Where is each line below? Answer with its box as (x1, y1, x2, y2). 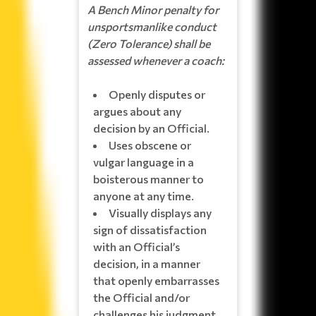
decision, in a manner (93, 256, 200, 270)
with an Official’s (93, 239, 180, 253)
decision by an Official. (93, 121, 209, 135)
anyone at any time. (93, 188, 194, 202)
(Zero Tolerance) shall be (87, 36, 210, 50)
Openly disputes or (109, 87, 205, 101)
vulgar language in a (93, 154, 194, 169)
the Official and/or (93, 290, 190, 304)
